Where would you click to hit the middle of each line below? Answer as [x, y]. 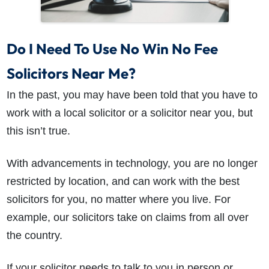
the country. [34, 235]
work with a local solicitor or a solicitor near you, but [129, 113]
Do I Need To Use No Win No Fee [112, 48]
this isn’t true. [38, 131]
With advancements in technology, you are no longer [132, 163]
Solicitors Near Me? [71, 73]
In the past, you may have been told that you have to [132, 95]
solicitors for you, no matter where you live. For [118, 199]
